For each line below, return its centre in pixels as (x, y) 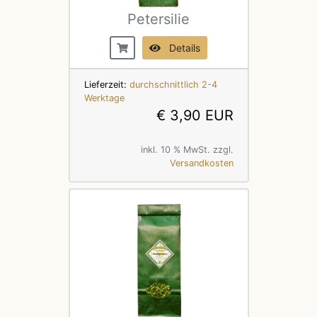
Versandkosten (201, 163)
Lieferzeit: (106, 84)
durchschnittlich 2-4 (173, 84)
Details (180, 47)
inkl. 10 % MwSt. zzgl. (187, 149)
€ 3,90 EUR (195, 115)
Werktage (104, 98)
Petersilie (158, 19)
